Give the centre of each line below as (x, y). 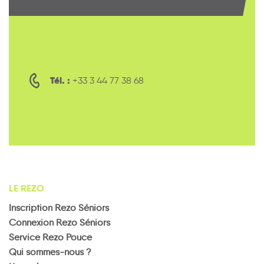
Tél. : (60, 80)
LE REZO (27, 188)
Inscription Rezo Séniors (59, 207)
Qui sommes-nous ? (50, 252)
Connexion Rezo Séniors (60, 222)
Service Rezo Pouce (50, 237)
